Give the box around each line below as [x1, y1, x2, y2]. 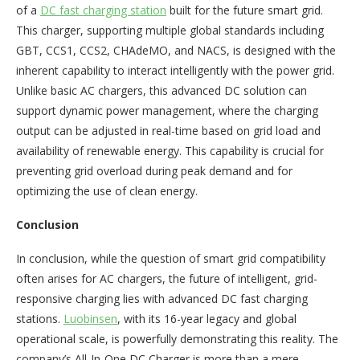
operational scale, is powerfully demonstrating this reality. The [16, 331, 338, 346]
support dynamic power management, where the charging [16, 103, 318, 118]
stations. [16, 311, 63, 326]
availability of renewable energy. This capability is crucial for [16, 143, 324, 158]
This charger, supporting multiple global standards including [16, 22, 324, 38]
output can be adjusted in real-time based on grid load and [16, 123, 321, 138]
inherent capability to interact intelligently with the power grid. [16, 63, 334, 78]
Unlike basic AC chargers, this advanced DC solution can [16, 83, 307, 98]
